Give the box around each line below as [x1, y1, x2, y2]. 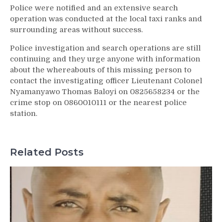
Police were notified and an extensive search [10, 3, 178, 12]
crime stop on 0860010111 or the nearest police [10, 98, 187, 107]
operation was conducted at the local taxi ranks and [10, 14, 202, 23]
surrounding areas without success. [10, 25, 143, 34]
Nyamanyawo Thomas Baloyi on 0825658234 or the [10, 87, 200, 96]
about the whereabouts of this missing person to [10, 65, 191, 74]
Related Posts [10, 146, 84, 158]
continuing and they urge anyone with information [10, 55, 200, 63]
